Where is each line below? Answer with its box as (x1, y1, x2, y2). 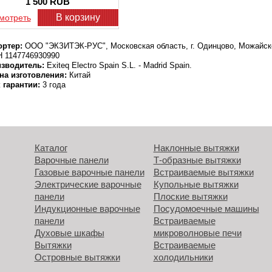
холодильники (153, 251, 213, 262)
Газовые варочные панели (34, 166, 144, 177)
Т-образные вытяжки (153, 154, 241, 165)
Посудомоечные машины (153, 203, 259, 214)
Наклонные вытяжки (153, 142, 239, 153)
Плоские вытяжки (153, 191, 228, 202)
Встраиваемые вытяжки (153, 166, 254, 177)
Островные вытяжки (34, 251, 120, 262)
